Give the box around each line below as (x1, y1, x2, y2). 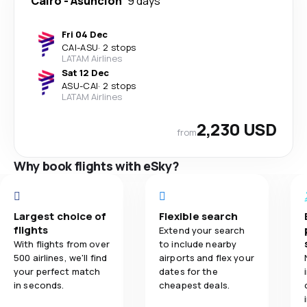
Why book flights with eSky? (14, 157, 180, 174)
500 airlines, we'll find (14, 251, 108, 264)
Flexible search (159, 208, 238, 223)
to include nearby (159, 237, 237, 250)
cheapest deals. (159, 278, 230, 291)
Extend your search (159, 223, 245, 236)
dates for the (159, 265, 218, 278)
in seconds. (14, 278, 64, 291)
